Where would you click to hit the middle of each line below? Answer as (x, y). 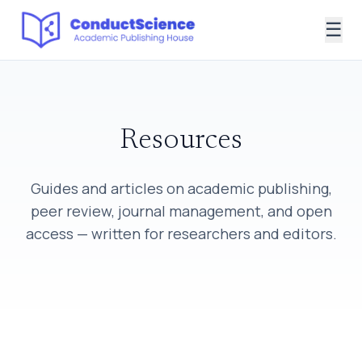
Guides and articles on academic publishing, (181, 188)
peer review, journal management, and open (181, 210)
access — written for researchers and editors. (181, 233)
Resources (181, 141)
